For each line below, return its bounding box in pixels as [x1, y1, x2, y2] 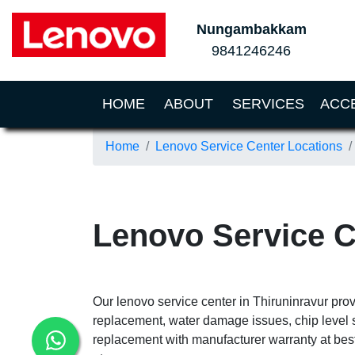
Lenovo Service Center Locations [155, 139, 342, 153]
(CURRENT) [144, 95, 223, 111]
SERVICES [232, 96, 304, 112]
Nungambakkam [196, 21, 307, 37]
